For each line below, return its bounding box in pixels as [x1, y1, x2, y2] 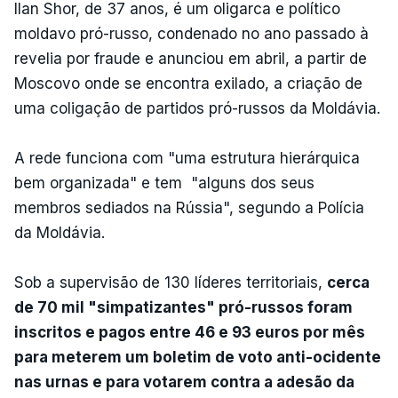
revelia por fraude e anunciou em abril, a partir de [14, 49, 367, 68]
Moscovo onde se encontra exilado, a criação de [14, 74, 362, 92]
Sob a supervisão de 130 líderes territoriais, [14, 273, 327, 291]
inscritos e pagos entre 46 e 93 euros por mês [14, 322, 365, 341]
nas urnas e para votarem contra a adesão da [14, 372, 354, 391]
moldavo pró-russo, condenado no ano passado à [14, 24, 369, 43]
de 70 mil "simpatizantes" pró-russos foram [14, 298, 353, 316]
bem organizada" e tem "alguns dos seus [14, 173, 314, 192]
